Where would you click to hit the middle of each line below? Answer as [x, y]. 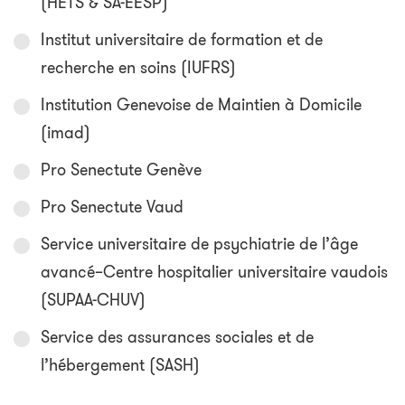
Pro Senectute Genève [121, 170]
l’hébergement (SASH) [120, 366]
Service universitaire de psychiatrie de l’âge [199, 245]
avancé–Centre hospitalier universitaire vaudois [214, 273]
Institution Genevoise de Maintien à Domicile [201, 105]
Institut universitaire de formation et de [182, 40]
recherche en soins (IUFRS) [138, 68]
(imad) [66, 133]
